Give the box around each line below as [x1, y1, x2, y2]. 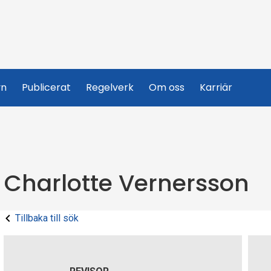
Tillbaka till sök [15, 212, 79, 224]
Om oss [149, 80, 184, 94]
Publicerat [22, 80, 71, 94]
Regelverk [86, 80, 134, 94]
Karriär [200, 80, 232, 94]
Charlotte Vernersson [4, 167, 249, 199]
